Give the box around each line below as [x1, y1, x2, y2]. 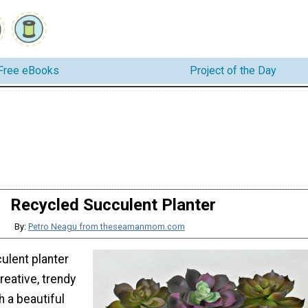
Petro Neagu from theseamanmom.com [27, 221, 185, 232]
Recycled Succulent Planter [10, 195, 216, 214]
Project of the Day [190, 64, 276, 78]
